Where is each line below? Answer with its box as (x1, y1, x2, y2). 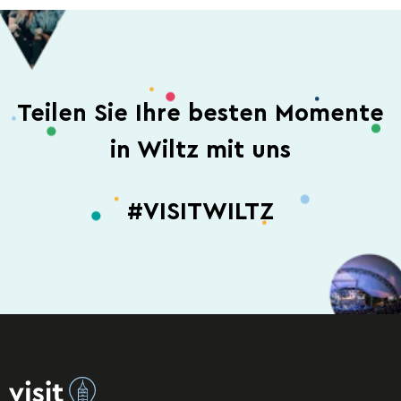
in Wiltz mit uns (110, 138, 291, 163)
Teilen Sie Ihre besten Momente (17, 101, 384, 126)
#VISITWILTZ (127, 199, 274, 224)
